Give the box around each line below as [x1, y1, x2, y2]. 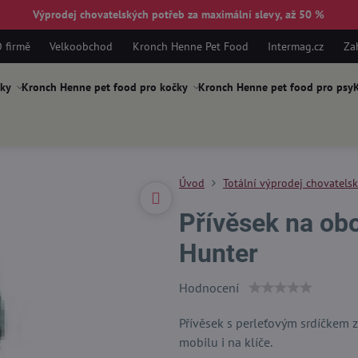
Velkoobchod [50, 38, 113, 54]
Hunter [178, 238, 258, 268]
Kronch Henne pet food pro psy [197, 80, 353, 94]
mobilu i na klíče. [178, 334, 272, 350]
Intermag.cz [268, 38, 324, 54]
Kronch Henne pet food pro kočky [21, 80, 188, 94]
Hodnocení [178, 280, 239, 296]
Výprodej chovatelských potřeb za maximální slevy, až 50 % [33, 7, 325, 22]
